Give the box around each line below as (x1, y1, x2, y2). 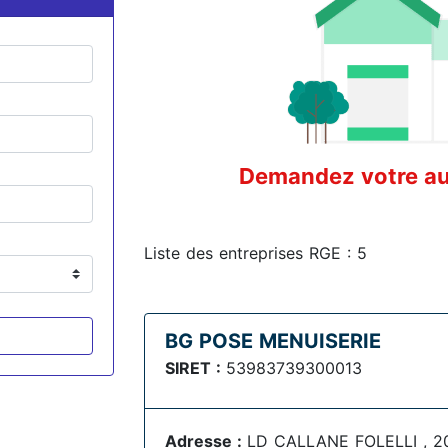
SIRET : (165, 358, 226, 378)
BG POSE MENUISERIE (165, 329, 381, 353)
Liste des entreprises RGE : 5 (144, 243, 367, 263)
